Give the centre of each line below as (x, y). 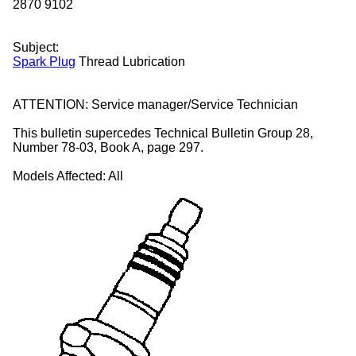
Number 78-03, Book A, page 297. (108, 147)
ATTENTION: (50, 104)
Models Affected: (59, 176)
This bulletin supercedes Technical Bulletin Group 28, (163, 133)
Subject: (36, 47)
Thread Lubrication (130, 61)
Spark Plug (44, 61)
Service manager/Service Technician (195, 104)
